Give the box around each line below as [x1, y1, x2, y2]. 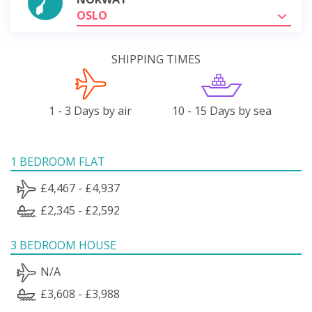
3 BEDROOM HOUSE [10, 237, 116, 253]
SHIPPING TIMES [111, 51, 201, 67]
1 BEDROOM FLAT [10, 153, 105, 169]
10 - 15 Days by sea [171, 102, 272, 118]
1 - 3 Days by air [49, 102, 132, 118]
